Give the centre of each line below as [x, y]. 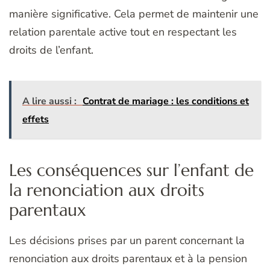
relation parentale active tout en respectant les [123, 32]
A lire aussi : [49, 102]
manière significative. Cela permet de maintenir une [134, 14]
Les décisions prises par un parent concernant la [127, 241]
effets [36, 120]
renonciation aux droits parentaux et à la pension [128, 259]
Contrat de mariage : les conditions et [166, 102]
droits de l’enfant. [51, 50]
